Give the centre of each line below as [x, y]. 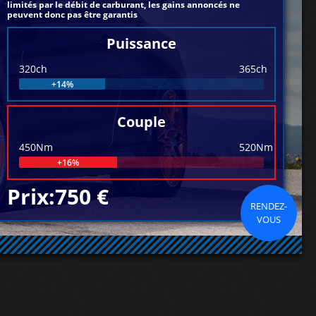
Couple [142, 122]
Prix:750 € [58, 196]
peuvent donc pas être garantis [73, 14]
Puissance [142, 43]
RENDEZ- [269, 206]
